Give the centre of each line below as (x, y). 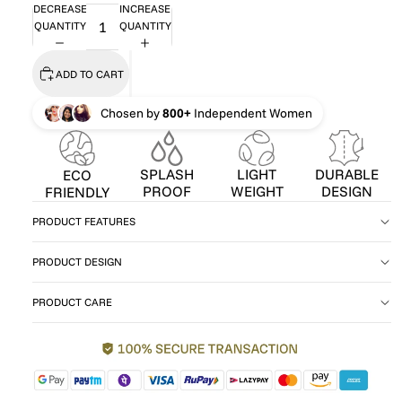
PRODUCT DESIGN (77, 262)
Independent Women (252, 113)
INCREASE (145, 9)
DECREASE (60, 9)
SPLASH (167, 174)
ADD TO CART (90, 74)
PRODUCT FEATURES (84, 221)
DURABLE (346, 174)
